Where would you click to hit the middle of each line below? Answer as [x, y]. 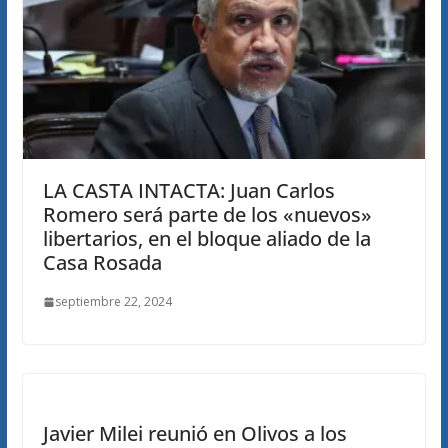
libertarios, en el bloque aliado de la [206, 239]
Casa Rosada [102, 263]
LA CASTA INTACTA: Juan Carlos [188, 191]
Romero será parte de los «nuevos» [207, 215]
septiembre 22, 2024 [113, 302]
